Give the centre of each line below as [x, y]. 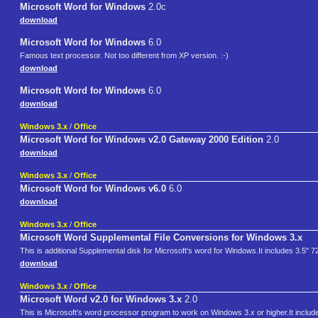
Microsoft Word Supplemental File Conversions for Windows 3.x [161, 238]
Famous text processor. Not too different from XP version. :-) [124, 56]
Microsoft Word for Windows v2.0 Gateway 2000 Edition [142, 140]
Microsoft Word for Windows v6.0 [93, 189]
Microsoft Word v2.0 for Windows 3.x [101, 300]
